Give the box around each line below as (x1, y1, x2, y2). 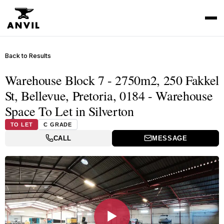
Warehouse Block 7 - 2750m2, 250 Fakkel (4, 71, 219, 88)
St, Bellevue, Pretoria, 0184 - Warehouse (4, 86, 213, 104)
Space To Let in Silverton (4, 102, 134, 119)
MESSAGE (151, 134, 187, 142)
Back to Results (4, 51, 51, 59)
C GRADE (43, 121, 72, 127)
